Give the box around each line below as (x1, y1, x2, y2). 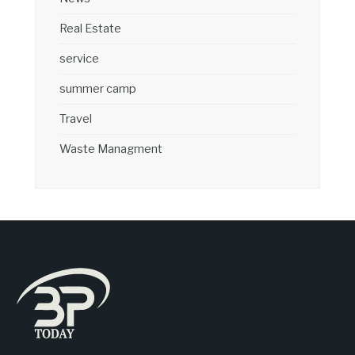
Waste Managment (59, 142, 162, 157)
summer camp (59, 82, 136, 97)
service (59, 52, 99, 67)
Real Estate (59, 21, 121, 36)
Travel (59, 112, 92, 127)
